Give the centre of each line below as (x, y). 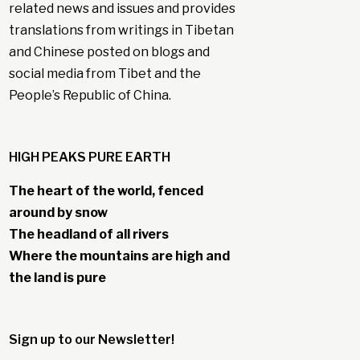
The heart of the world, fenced (106, 191)
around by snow (58, 213)
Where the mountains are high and (119, 256)
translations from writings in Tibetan (121, 31)
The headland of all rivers (88, 235)
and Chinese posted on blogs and (109, 52)
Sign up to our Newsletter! (91, 340)
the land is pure (57, 278)
